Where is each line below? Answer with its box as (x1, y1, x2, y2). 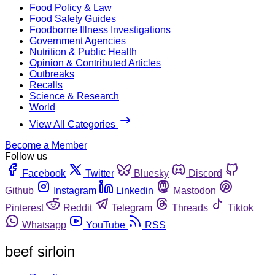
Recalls (29, 79, 63, 90)
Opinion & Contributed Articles (29, 57, 161, 68)
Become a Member (5, 139, 87, 150)
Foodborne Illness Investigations (29, 24, 171, 35)
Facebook (22, 168, 66, 179)
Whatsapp (22, 219, 66, 230)
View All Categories (29, 118, 118, 130)
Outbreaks (29, 68, 74, 79)
